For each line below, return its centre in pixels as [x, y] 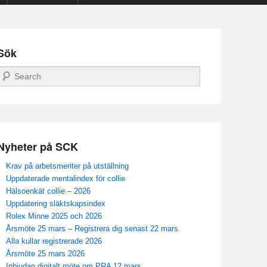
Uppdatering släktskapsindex [56, 204]
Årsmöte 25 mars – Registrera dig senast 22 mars [92, 229]
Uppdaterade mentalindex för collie [66, 179]
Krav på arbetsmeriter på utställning [67, 166]
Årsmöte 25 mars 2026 [45, 254]
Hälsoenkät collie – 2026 [48, 191]
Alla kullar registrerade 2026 [54, 241]
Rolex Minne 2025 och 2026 [54, 216]
